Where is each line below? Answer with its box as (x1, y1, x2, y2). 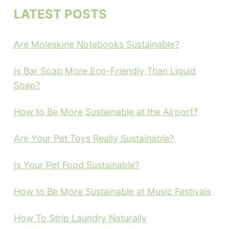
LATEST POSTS (13, 6, 107, 21)
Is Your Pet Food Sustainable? (13, 159, 140, 170)
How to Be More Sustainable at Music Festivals (13, 186, 211, 197)
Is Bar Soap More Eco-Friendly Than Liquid (13, 65, 196, 76)
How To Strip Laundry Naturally (13, 212, 147, 223)
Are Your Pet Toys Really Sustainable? (13, 132, 174, 144)
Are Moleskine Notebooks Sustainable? (13, 38, 179, 50)
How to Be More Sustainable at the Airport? (13, 106, 198, 117)
